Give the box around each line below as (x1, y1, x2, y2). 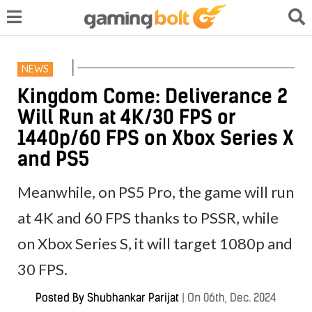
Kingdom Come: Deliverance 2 (17, 84, 288, 108)
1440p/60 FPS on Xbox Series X (17, 125, 295, 150)
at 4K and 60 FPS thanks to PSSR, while (17, 208, 279, 227)
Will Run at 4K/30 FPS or (17, 104, 236, 129)
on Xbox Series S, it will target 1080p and (17, 233, 293, 253)
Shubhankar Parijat (87, 290, 179, 304)
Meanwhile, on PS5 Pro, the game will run (17, 182, 295, 201)
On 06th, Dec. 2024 (187, 290, 276, 304)
